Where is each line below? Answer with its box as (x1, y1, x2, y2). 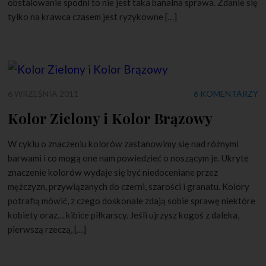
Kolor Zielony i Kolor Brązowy (8, 108, 213, 128)
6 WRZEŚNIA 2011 (8, 88, 79, 99)
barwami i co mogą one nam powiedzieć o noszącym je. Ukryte (8, 152, 249, 163)
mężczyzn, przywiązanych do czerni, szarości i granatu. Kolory (8, 180, 250, 192)
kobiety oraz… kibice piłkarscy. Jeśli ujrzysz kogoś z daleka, (8, 209, 240, 220)
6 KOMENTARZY (193, 88, 258, 99)
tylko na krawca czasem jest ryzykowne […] (8, 11, 178, 22)
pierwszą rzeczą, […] (8, 223, 87, 235)
